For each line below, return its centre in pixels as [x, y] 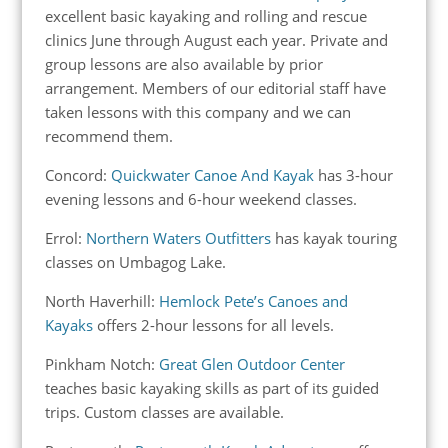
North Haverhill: [101, 300]
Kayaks [70, 324]
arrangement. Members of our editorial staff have [215, 87]
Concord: [77, 174]
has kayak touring [333, 237]
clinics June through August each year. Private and [216, 39]
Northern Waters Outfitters [178, 237]
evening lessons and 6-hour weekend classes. [200, 198]
